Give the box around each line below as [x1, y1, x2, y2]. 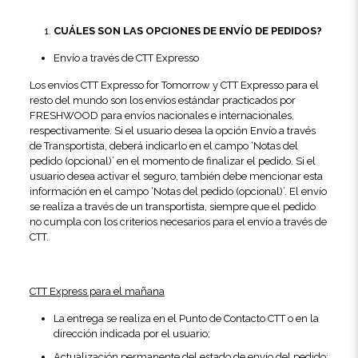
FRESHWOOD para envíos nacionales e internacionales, [29, 109, 294, 121]
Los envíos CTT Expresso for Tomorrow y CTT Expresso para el [29, 79, 319, 91]
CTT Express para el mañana [29, 285, 165, 297]
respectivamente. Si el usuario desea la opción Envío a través [29, 125, 316, 137]
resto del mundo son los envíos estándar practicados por [29, 94, 296, 106]
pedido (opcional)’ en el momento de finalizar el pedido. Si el [29, 155, 316, 167]
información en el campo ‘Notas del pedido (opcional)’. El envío [29, 185, 327, 197]
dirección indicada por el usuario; [53, 328, 210, 340]
